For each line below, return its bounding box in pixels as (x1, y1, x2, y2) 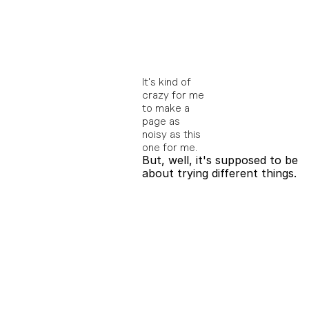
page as (142, 114, 180, 128)
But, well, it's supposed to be (142, 153, 298, 167)
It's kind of (142, 75, 191, 88)
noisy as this (142, 128, 201, 141)
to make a (142, 101, 190, 114)
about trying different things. (142, 166, 297, 180)
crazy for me (142, 88, 204, 101)
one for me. (142, 141, 200, 154)
